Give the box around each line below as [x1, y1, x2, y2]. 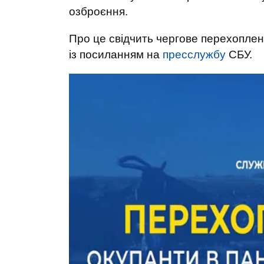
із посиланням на [69, 48, 163, 61]
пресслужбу [163, 48, 226, 61]
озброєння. [69, 5, 128, 18]
